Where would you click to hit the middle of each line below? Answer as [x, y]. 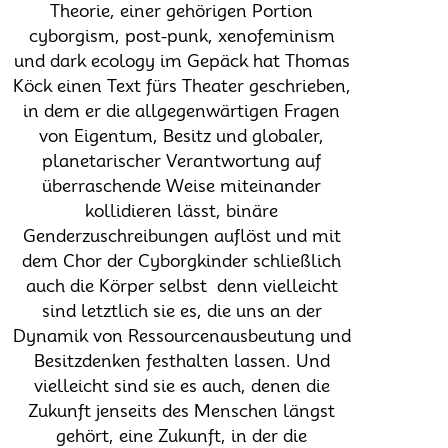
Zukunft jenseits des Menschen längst [182, 410]
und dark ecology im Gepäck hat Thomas [181, 60]
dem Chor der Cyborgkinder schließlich [182, 260]
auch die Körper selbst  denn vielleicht [181, 285]
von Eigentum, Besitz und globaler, [182, 135]
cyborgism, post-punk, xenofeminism [181, 35]
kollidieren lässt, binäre [182, 210]
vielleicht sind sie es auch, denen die [181, 385]
